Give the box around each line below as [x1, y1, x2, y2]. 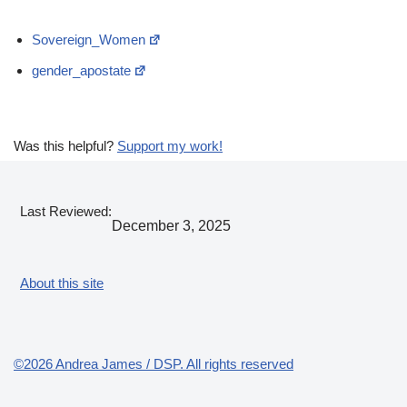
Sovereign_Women [32, 32, 145, 47]
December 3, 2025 [112, 217, 232, 233]
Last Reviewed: [20, 203, 113, 219]
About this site [20, 275, 104, 291]
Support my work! [117, 138, 223, 154]
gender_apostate [32, 63, 131, 78]
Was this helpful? [14, 138, 117, 154]
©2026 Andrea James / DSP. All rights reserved [14, 356, 293, 372]
